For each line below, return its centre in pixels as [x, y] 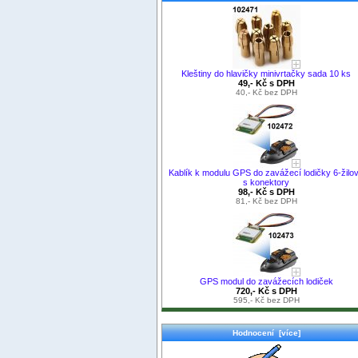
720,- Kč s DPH [266, 290]
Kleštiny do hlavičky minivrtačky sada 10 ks [266, 73]
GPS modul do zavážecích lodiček [266, 281]
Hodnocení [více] [266, 332]
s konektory [266, 182]
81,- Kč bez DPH [266, 201]
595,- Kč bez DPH [266, 300]
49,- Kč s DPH [266, 83]
